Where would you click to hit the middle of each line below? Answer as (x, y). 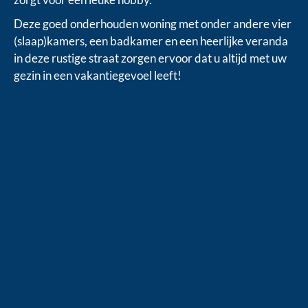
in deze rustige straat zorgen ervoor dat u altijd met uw (150, 58)
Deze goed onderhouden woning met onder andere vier (153, 23)
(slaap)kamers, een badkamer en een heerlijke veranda (151, 41)
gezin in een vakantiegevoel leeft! (98, 75)
